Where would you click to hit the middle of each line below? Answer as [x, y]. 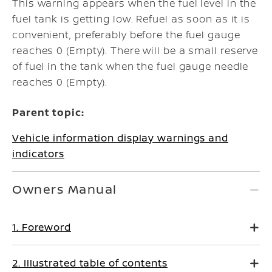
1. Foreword [42, 227]
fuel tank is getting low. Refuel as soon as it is [131, 19]
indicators [38, 154]
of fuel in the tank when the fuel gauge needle [131, 66]
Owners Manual [65, 189]
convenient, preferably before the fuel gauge [126, 35]
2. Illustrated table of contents [90, 263]
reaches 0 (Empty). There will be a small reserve [135, 50]
